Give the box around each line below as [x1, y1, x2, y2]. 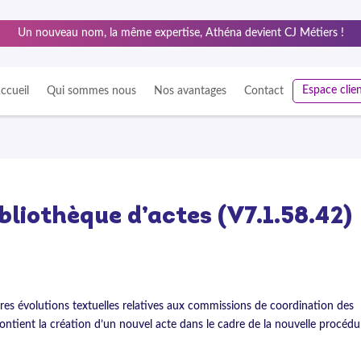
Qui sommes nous [47, 85, 137, 97]
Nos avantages [154, 85, 227, 97]
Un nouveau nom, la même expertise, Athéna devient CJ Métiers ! [17, 27, 344, 39]
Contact [244, 85, 284, 97]
